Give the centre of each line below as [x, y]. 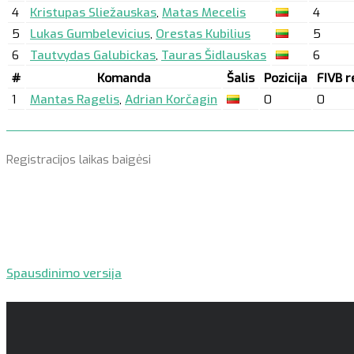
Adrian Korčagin [171, 100]
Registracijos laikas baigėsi [79, 160]
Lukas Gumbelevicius [90, 34]
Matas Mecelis [204, 13]
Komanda [124, 79]
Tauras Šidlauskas [214, 56]
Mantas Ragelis [75, 100]
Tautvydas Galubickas [93, 56]
